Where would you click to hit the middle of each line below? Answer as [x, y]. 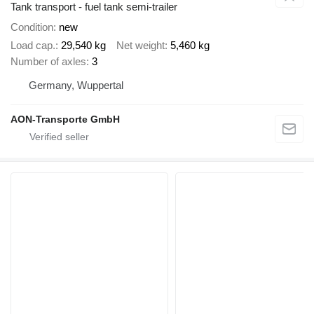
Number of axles [48, 61]
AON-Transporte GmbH [65, 119]
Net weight [141, 45]
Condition [32, 27]
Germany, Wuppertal [76, 85]
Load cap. [33, 45]
